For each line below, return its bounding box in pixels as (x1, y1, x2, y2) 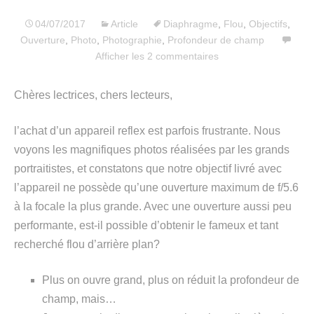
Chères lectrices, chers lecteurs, (14, 88, 172, 101)
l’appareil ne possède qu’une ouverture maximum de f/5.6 (14, 181, 299, 193)
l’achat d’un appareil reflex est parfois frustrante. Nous (14, 124, 280, 137)
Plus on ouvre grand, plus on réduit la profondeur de (42, 273, 299, 286)
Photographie (102, 34, 162, 46)
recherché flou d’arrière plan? (14, 238, 160, 250)
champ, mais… (42, 292, 116, 305)
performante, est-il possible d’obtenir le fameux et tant (14, 219, 278, 231)
